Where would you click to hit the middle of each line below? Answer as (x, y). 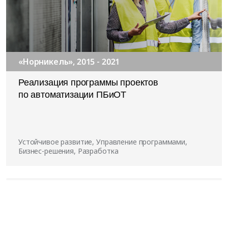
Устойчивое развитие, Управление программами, (103, 142)
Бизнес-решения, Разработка (68, 151)
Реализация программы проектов (88, 83)
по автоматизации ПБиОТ (73, 95)
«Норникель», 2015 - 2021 (69, 62)
